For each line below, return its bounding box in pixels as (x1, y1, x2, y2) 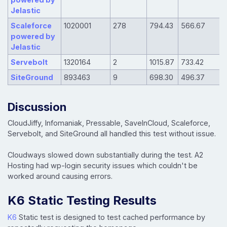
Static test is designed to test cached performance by (17, 212, 205, 221)
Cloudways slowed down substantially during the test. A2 (8, 150, 203, 159)
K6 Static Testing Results (8, 193, 157, 208)
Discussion (8, 99, 66, 113)
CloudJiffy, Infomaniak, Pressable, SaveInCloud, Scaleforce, (8, 118, 210, 127)
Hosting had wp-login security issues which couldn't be (8, 161, 198, 170)
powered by (10, 31, 55, 41)
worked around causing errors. (8, 171, 112, 180)
